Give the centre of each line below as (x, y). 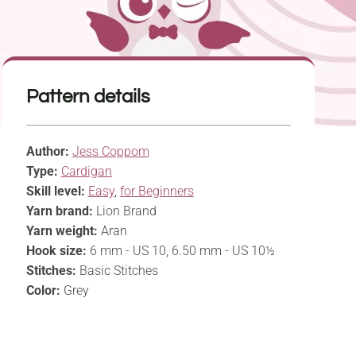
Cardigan (86, 172)
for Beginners (157, 192)
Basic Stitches (117, 271)
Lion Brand (124, 211)
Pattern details (88, 97)
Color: (43, 291)
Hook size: (56, 251)
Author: (47, 152)
